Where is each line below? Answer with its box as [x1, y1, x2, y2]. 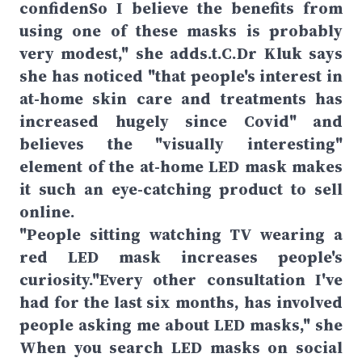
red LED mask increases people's [19, 246, 343, 268]
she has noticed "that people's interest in [19, 65, 343, 87]
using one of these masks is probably [19, 19, 343, 42]
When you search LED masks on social [19, 336, 343, 359]
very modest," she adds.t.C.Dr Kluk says [19, 42, 343, 65]
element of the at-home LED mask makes [19, 155, 343, 178]
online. [19, 200, 75, 223]
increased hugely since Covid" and [19, 110, 343, 133]
